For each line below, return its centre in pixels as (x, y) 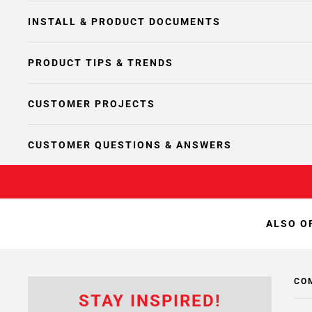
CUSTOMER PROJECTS (92, 104)
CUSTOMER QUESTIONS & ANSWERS (130, 145)
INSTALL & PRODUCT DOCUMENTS (124, 22)
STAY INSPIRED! (150, 301)
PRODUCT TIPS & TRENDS (101, 63)
